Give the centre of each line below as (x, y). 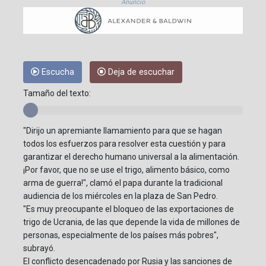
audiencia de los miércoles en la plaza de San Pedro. (121, 196)
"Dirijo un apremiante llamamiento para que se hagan (123, 131)
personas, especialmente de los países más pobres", (121, 235)
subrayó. (39, 248)
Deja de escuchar (140, 72)
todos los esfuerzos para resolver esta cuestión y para (124, 144)
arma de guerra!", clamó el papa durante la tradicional (123, 183)
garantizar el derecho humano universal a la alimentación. (131, 157)
